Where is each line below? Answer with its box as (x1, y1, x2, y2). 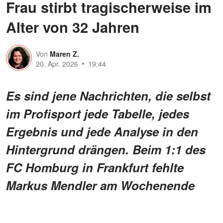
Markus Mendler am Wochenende (6, 177, 195, 194)
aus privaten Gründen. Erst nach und (6, 195, 217, 212)
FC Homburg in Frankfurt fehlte (6, 159, 184, 176)
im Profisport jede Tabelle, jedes (6, 105, 189, 122)
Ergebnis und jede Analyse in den (6, 123, 198, 140)
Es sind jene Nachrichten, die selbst (6, 87, 211, 105)
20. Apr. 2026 (36, 59, 78, 69)
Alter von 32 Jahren (6, 16, 139, 38)
